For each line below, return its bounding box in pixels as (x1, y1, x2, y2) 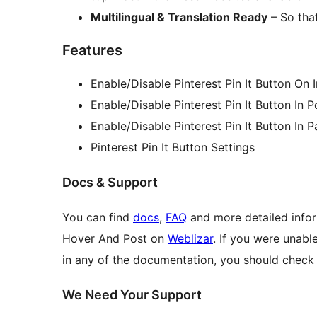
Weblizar (168, 231, 213, 246)
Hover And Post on (62, 231, 168, 246)
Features (62, 42, 122, 59)
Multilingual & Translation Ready (91, 10, 267, 25)
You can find (62, 209, 133, 224)
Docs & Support (62, 175, 158, 190)
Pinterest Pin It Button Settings (91, 140, 255, 155)
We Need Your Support (62, 287, 202, 302)
